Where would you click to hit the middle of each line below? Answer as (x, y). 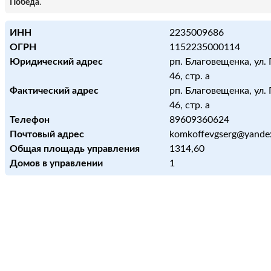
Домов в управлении (56, 163)
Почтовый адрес (47, 134)
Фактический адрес (54, 91)
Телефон (30, 120)
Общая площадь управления (75, 149)
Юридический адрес (56, 62)
